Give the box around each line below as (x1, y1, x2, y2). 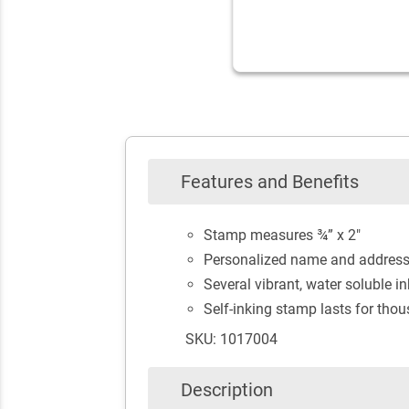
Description (181, 379, 273, 401)
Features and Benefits (181, 170, 359, 193)
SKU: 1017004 (184, 330, 278, 348)
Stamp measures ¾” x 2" (203, 226, 361, 244)
